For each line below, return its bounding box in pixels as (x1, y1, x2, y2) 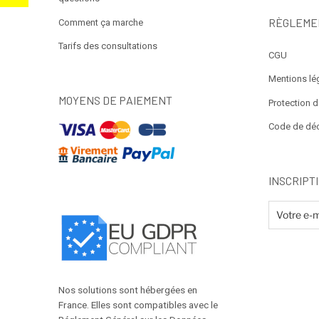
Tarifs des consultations (58, 41, 157, 52)
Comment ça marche (58, 16, 143, 28)
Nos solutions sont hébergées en (58, 284, 197, 296)
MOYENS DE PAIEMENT (58, 93, 172, 107)
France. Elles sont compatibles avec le (58, 299, 218, 311)
